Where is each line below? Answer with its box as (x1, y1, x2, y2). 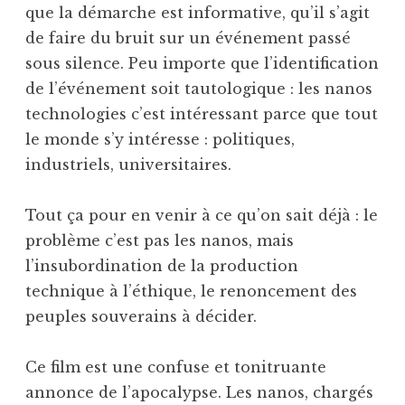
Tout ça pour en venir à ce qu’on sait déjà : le (25, 205, 378, 224)
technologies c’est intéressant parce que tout (25, 104, 378, 123)
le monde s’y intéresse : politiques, (25, 129, 295, 148)
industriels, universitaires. (25, 155, 231, 174)
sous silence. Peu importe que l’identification (25, 53, 379, 72)
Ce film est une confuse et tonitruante (25, 357, 326, 376)
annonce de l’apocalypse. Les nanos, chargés (25, 382, 373, 401)
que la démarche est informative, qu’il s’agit (25, 3, 370, 22)
